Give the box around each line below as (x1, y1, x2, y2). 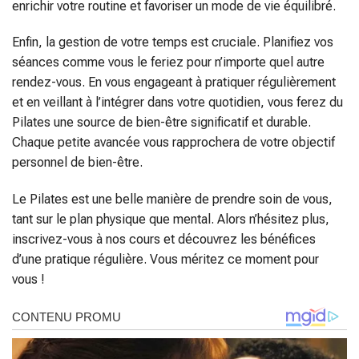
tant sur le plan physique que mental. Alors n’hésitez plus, (12, 212, 329, 228)
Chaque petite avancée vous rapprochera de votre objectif (12, 135, 335, 151)
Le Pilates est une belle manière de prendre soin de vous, (12, 192, 333, 208)
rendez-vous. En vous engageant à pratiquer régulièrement (12, 75, 336, 91)
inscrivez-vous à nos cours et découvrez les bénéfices (12, 232, 316, 248)
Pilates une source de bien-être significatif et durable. (12, 115, 311, 131)
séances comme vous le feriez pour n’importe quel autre (12, 54, 325, 71)
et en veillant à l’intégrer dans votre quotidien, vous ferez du (12, 95, 343, 111)
